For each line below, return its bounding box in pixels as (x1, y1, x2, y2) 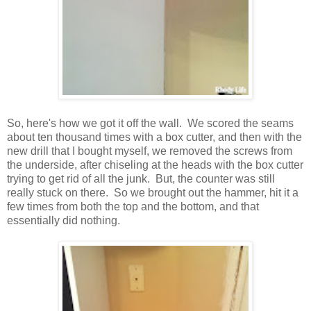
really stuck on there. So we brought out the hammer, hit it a (7, 187, 299, 199)
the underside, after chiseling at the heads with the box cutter (7, 159, 303, 171)
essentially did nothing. (7, 215, 126, 227)
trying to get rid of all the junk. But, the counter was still (7, 173, 275, 185)
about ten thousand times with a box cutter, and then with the (7, 131, 302, 144)
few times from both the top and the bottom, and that (7, 201, 259, 213)
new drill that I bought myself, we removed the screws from (7, 145, 292, 158)
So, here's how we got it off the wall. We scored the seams (7, 117, 294, 130)
